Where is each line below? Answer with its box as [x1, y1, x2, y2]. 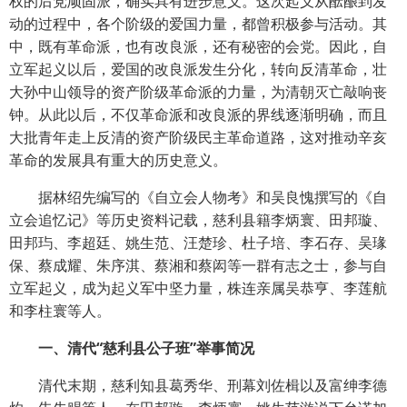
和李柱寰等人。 [9, 300, 111, 321]
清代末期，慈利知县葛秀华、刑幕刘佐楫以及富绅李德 [9, 374, 387, 395]
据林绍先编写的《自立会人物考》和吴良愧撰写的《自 [9, 186, 387, 207]
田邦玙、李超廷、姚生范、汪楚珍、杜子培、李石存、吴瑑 [9, 232, 387, 253]
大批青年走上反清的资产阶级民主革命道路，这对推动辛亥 [9, 126, 387, 147]
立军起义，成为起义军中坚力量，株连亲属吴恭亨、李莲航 [9, 277, 387, 298]
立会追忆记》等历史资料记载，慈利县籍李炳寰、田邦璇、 [9, 209, 387, 230]
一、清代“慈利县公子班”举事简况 [9, 337, 254, 358]
